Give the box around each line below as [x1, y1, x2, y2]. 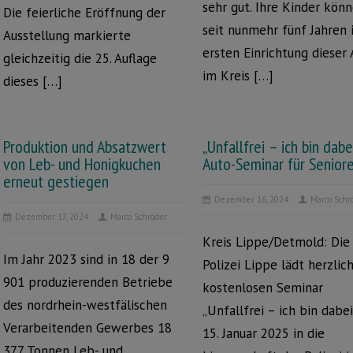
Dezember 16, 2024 [214, 194, 289, 205]
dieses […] [3, 72, 62, 90]
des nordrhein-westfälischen [3, 296, 167, 314]
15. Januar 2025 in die [203, 325, 325, 342]
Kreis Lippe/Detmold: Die [203, 233, 351, 251]
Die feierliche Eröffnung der [3, 4, 165, 21]
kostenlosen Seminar [203, 279, 324, 296]
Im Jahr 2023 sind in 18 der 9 [3, 251, 169, 268]
